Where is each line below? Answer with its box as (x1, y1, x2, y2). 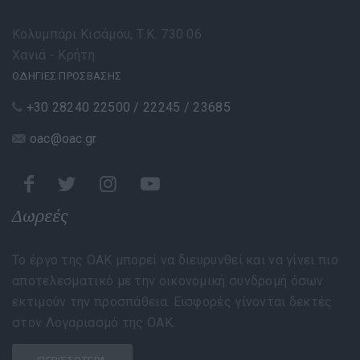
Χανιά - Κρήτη (12, 47, 95, 63)
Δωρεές (12, 205, 68, 227)
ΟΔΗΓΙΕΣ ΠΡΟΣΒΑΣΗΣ (12, 70, 122, 83)
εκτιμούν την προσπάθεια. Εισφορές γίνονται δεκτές (12, 294, 333, 310)
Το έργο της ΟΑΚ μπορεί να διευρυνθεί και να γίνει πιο (12, 252, 338, 268)
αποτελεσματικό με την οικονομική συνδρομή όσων (12, 273, 324, 289)
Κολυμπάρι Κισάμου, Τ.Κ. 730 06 (12, 27, 202, 43)
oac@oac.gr (29, 131, 97, 147)
